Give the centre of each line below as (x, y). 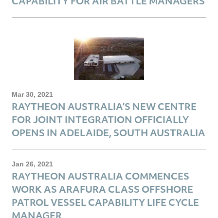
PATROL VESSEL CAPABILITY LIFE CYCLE (105, 202)
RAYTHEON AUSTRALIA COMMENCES (100, 176)
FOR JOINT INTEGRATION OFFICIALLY (100, 119)
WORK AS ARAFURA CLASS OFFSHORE (102, 189)
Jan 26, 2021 (32, 164)
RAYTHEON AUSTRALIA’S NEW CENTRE (104, 106)
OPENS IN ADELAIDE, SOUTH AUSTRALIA (109, 132)
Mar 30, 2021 (32, 94)
